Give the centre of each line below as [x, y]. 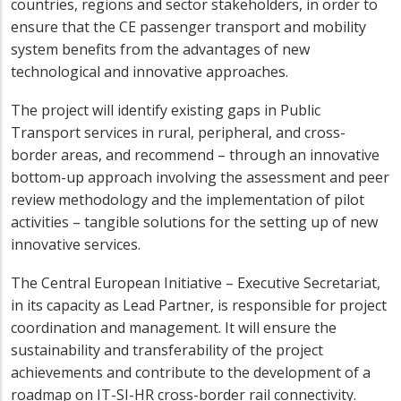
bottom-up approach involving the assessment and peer [200, 177]
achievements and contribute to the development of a [191, 372]
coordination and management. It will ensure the [174, 327]
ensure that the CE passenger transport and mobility [188, 26]
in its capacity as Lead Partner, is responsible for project [199, 305]
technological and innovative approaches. [149, 71]
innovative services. [76, 244]
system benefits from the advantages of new [160, 49]
